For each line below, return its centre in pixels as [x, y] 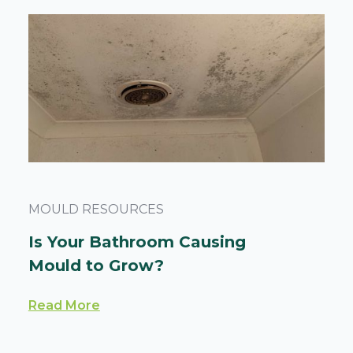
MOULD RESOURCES [96, 209]
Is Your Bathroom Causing [137, 242]
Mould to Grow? [96, 266]
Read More [64, 305]
